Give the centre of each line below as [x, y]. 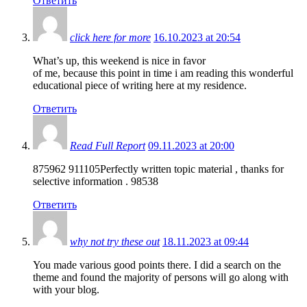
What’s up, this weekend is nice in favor [119, 60]
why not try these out [115, 241]
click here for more [110, 37]
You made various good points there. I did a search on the [157, 265]
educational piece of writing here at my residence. [140, 85]
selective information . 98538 [96, 181]
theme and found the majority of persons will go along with [161, 277]
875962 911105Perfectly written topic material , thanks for [158, 169]
